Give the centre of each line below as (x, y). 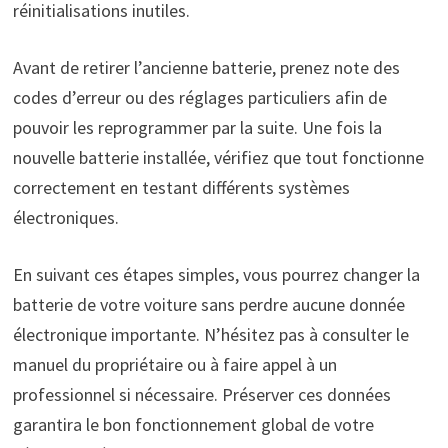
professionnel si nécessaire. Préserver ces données (201, 395)
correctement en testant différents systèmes (181, 188)
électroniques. (65, 218)
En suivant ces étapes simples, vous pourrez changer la (216, 275)
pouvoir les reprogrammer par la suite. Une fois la (197, 128)
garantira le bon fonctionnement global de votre (193, 425)
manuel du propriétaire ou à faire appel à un (174, 365)
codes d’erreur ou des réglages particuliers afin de (199, 98)
